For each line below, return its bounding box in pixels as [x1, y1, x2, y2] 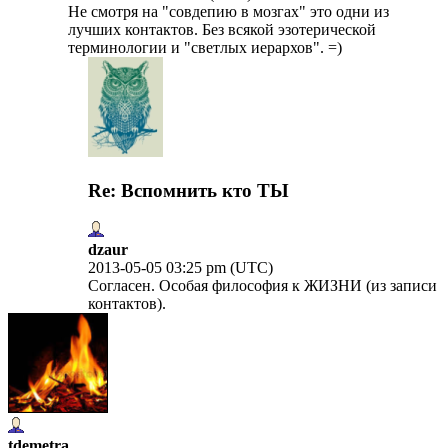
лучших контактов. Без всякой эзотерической [68, 21, 376, 39]
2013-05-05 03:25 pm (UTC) [88, 258, 273, 276]
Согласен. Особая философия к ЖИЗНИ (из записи [88, 276, 437, 294]
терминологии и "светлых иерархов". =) [68, 39, 342, 57]
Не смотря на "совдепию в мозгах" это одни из [68, 3, 389, 21]
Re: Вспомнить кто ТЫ [88, 179, 289, 201]
